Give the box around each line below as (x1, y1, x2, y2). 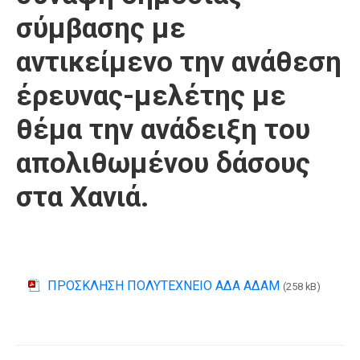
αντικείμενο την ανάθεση (16, 46, 342, 79)
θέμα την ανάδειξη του (16, 113, 310, 146)
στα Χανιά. (16, 181, 149, 214)
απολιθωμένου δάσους (16, 147, 310, 180)
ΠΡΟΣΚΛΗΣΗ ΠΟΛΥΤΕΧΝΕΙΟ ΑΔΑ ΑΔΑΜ (47, 278, 280, 293)
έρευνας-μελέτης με (16, 80, 286, 112)
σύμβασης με (16, 12, 186, 45)
